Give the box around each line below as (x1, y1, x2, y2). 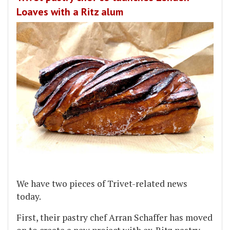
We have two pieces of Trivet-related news (16, 177, 187, 189)
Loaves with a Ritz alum (16, 5, 123, 18)
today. (16, 190, 41, 202)
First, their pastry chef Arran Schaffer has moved (16, 211, 213, 223)
